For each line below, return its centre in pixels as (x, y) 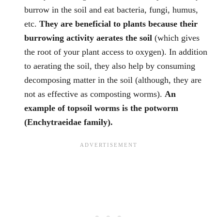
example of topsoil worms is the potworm (101, 108)
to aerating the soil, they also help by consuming (110, 66)
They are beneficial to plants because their (118, 24)
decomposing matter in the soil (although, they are (113, 80)
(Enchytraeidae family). (69, 122)
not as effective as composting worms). (94, 94)
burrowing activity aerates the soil (89, 38)
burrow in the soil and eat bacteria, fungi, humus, (111, 10)
